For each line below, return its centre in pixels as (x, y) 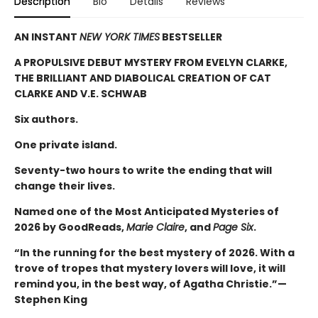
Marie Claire (155, 227)
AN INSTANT (47, 37)
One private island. (66, 144)
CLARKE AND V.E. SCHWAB (81, 93)
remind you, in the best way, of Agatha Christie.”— (150, 284)
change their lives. (65, 186)
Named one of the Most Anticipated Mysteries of (147, 211)
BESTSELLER (191, 37)
